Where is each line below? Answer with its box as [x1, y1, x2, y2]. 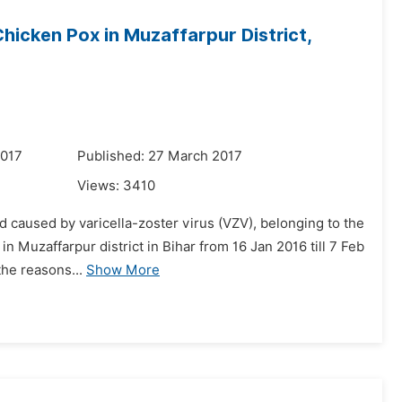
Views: [77, 178, 123, 194]
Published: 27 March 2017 [77, 148, 242, 164]
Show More [86, 262, 160, 278]
